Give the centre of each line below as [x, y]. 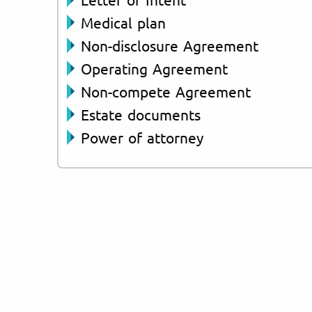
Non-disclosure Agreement [170, 45]
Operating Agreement [154, 68]
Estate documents [141, 114]
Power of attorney [142, 137]
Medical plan [123, 22]
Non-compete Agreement [166, 91]
